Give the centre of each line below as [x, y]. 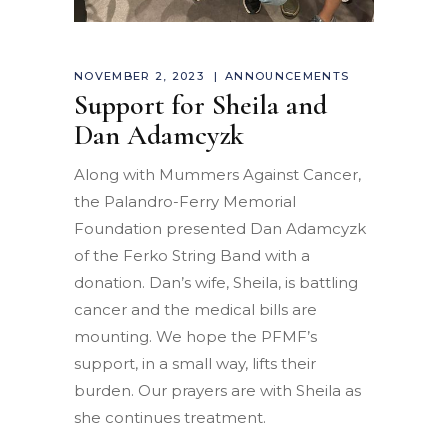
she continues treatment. [170, 417]
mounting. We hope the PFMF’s [195, 336]
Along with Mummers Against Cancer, [217, 174]
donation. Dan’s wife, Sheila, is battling [216, 282]
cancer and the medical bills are [195, 309]
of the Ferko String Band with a [192, 255]
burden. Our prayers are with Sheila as [217, 390]
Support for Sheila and [200, 104]
